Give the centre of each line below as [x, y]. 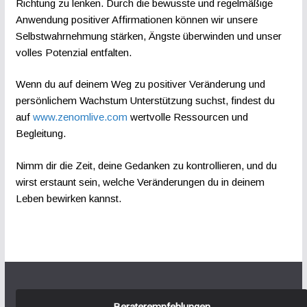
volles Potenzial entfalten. [73, 52]
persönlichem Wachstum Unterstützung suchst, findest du [145, 101]
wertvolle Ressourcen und [187, 117]
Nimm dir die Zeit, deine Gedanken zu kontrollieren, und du [146, 165]
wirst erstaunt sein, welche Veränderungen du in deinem [140, 182]
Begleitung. [40, 134]
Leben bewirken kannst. [68, 198]
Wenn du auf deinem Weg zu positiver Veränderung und [140, 84]
